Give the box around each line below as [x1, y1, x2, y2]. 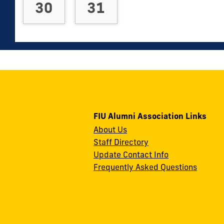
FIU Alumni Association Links [93, 110, 206, 121]
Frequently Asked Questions [93, 162, 197, 172]
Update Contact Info [93, 149, 168, 159]
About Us [93, 124, 127, 134]
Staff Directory [93, 137, 148, 147]
